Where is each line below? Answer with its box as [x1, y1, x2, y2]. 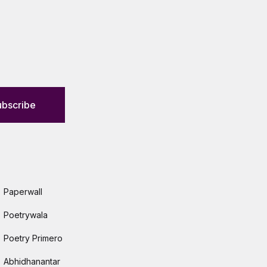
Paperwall [4, 187, 42, 197]
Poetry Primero [4, 233, 63, 243]
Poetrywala [4, 210, 48, 220]
